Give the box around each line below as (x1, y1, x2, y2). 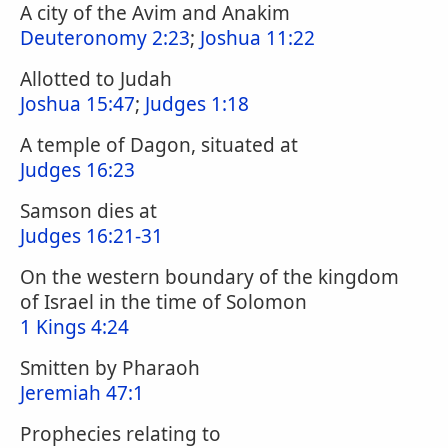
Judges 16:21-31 (20, 223, 163, 249)
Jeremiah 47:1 (20, 380, 144, 406)
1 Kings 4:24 (20, 314, 129, 340)
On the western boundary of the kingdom (20, 264, 399, 290)
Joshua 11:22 (200, 25, 315, 51)
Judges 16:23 (20, 157, 135, 183)
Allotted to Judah (20, 66, 172, 92)
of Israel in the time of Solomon (20, 289, 307, 315)
